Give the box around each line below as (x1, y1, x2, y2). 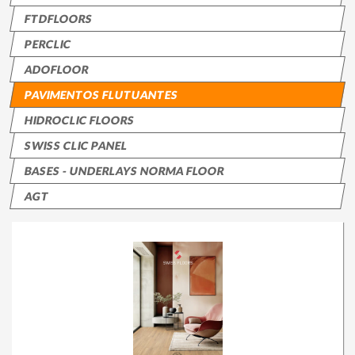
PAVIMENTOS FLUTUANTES (23, 88, 180, 102)
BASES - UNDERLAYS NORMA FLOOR (23, 164, 226, 178)
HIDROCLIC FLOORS (23, 113, 136, 128)
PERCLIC (23, 37, 73, 52)
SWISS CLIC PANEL (23, 139, 129, 153)
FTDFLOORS (23, 12, 94, 26)
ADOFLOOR (23, 63, 90, 77)
